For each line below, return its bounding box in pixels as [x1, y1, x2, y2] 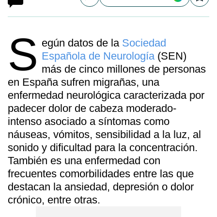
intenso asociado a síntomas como [8, 115, 170, 127]
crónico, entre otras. [8, 194, 100, 206]
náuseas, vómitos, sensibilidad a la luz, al [8, 128, 201, 140]
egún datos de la [42, 37, 123, 49]
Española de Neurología [42, 50, 155, 62]
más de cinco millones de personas [42, 63, 206, 75]
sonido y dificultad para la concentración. [8, 141, 198, 154]
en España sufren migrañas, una [8, 76, 159, 88]
